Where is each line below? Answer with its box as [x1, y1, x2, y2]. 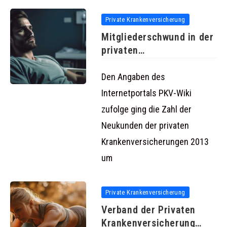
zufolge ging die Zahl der [101, 104, 192, 115]
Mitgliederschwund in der [101, 31, 214, 44]
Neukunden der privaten [101, 120, 189, 131]
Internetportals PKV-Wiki [101, 88, 192, 99]
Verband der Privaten [101, 204, 196, 216]
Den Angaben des [101, 71, 165, 83]
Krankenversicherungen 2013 [101, 136, 209, 147]
